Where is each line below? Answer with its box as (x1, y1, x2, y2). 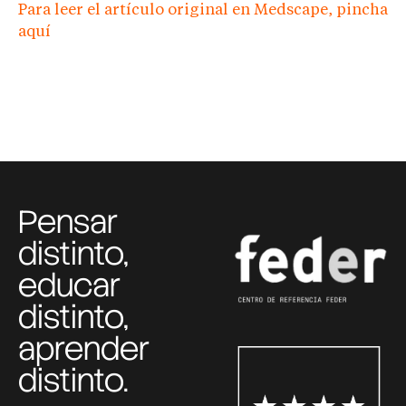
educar (18, 265, 121, 307)
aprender (18, 328, 150, 371)
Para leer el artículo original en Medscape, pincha (18, 2, 388, 18)
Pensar (18, 201, 118, 244)
